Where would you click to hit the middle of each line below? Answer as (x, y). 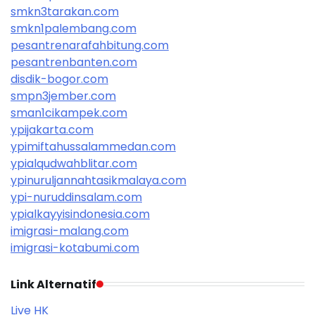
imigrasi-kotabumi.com (75, 247)
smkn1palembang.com (73, 28)
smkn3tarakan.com (65, 11)
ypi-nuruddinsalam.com (76, 197)
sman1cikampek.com (69, 112)
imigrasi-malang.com (70, 231)
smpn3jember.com (63, 96)
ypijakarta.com (52, 129)
